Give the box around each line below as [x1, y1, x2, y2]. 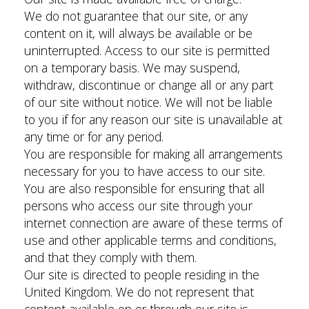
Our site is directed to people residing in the [24, 266, 259, 283]
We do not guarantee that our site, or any [24, 8, 248, 24]
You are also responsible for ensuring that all [24, 180, 265, 197]
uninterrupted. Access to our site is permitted [24, 42, 270, 59]
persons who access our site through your [24, 197, 252, 214]
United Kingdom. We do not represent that [24, 283, 254, 300]
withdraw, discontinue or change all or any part [24, 77, 273, 93]
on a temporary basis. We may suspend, [24, 59, 240, 76]
